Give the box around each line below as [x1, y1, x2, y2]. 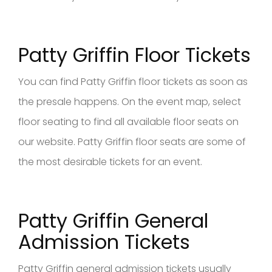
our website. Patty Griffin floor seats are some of [18, 134, 246, 149]
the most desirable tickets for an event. [18, 154, 202, 169]
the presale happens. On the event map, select [18, 94, 241, 109]
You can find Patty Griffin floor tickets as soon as [18, 74, 248, 89]
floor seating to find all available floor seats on [18, 114, 239, 129]
